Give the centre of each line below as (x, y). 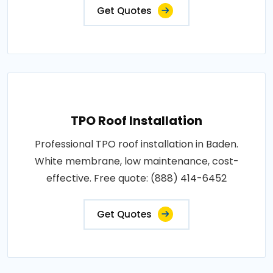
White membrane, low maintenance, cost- (136, 161)
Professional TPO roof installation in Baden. (136, 144)
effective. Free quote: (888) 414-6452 (136, 178)
